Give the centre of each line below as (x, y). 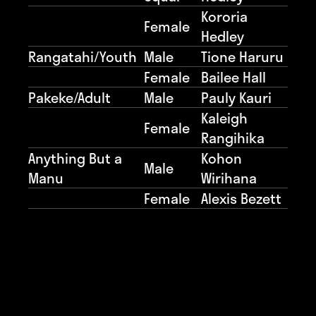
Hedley (223, 36)
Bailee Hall (233, 77)
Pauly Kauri (236, 97)
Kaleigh (224, 117)
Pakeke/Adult (69, 97)
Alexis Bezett (241, 198)
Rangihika (233, 137)
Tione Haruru (242, 56)
